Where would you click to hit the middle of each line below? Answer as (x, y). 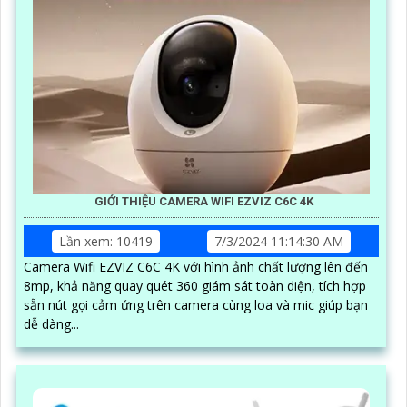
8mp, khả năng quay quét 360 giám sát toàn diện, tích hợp (195, 285)
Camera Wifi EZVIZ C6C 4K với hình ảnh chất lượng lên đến (196, 266)
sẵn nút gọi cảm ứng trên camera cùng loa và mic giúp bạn (196, 304)
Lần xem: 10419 (106, 241)
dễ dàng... (51, 323)
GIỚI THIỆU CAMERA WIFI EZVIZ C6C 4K (203, 201)
